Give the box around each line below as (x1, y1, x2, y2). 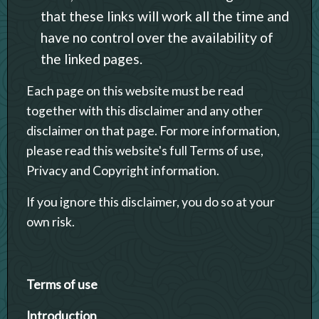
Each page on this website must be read (26, 83, 244, 98)
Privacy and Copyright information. (26, 162, 219, 178)
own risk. (26, 214, 75, 229)
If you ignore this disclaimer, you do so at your (26, 194, 275, 209)
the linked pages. (41, 50, 142, 67)
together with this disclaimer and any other (26, 103, 263, 118)
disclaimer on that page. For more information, (26, 122, 280, 138)
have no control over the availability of (41, 28, 273, 46)
